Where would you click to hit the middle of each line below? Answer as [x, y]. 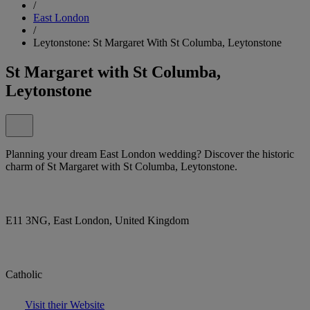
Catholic [24, 274]
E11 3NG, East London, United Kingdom [97, 220]
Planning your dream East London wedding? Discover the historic [150, 154]
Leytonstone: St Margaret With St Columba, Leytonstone [157, 42]
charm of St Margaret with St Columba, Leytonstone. [121, 166]
